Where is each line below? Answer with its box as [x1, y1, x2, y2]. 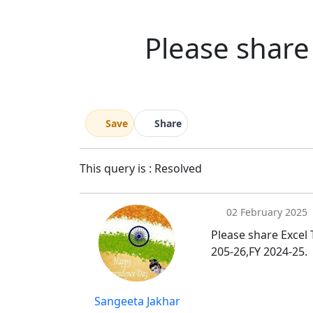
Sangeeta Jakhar [94, 293, 180, 309]
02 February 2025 [223, 205, 307, 219]
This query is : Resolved [80, 161, 205, 176]
